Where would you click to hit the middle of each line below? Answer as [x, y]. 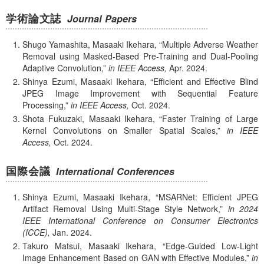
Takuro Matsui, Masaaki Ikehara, [90, 245]
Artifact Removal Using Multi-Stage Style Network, [121, 209]
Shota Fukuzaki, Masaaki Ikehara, [89, 118]
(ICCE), [36, 232]
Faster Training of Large [210, 118]
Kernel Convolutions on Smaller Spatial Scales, [120, 130]
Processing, [44, 105]
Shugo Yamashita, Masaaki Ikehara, [90, 44]
